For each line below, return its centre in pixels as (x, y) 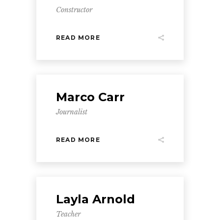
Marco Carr (90, 97)
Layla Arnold (96, 199)
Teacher (68, 214)
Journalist (72, 112)
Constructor (74, 10)
